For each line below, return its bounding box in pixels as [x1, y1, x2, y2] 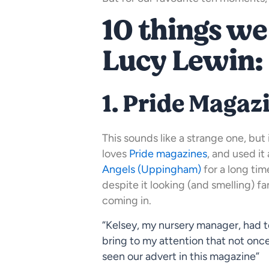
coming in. [102, 194, 151, 208]
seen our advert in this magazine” [102, 250, 259, 264]
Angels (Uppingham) [102, 163, 201, 177]
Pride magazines [129, 147, 207, 161]
